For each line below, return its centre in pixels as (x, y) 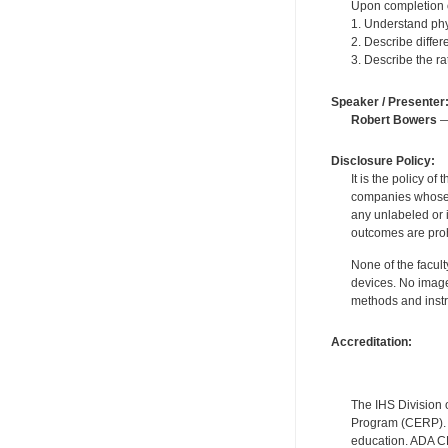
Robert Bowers (393, 119)
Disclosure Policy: (382, 160)
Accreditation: (371, 341)
